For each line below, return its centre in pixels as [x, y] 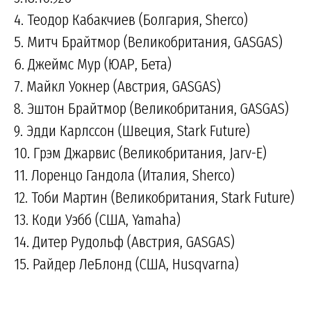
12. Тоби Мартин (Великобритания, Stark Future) [154, 197]
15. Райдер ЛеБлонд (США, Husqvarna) [126, 264]
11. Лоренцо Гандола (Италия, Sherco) [124, 175]
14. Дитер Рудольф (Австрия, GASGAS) [124, 242]
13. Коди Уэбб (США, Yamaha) [97, 220]
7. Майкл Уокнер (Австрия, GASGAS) [117, 86]
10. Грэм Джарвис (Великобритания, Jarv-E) [140, 153]
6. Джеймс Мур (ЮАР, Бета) [93, 64]
